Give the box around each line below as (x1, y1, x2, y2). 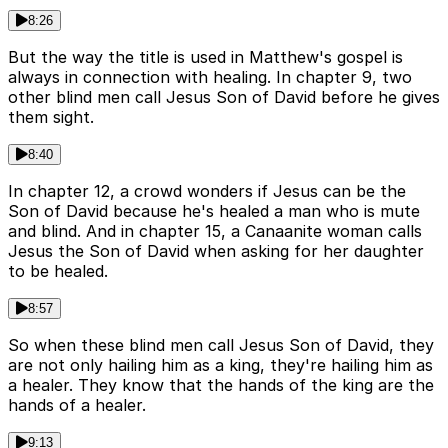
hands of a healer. (8, 395, 146, 416)
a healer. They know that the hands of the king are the (8, 375, 434, 396)
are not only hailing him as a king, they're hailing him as (8, 355, 433, 376)
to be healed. (8, 261, 108, 282)
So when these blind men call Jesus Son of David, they (8, 335, 434, 356)
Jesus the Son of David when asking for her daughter (8, 241, 424, 262)
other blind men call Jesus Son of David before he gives (8, 87, 440, 108)
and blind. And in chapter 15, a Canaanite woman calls (8, 221, 422, 242)
